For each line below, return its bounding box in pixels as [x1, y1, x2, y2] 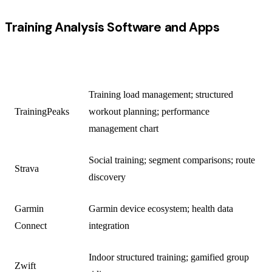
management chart [89, 123, 158, 134]
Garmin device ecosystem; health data [89, 203, 233, 214]
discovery [89, 171, 126, 182]
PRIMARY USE [89, 59, 152, 69]
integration [89, 220, 129, 231]
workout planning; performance [89, 106, 209, 117]
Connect [15, 220, 47, 231]
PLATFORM [15, 59, 66, 69]
